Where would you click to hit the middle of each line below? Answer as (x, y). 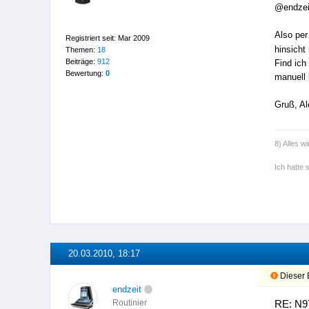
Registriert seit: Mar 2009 (107, 38)
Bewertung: (85, 73)
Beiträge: (81, 62)
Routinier (129, 303)
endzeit (127, 290)
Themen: (81, 50)
